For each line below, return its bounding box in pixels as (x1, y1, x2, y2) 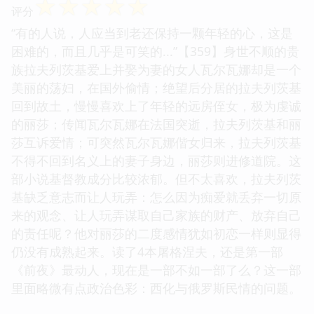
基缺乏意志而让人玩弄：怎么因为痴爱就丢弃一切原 (11, 188, 301, 205)
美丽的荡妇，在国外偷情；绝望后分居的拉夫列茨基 (11, 78, 301, 96)
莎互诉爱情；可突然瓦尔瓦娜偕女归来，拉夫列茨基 (11, 133, 301, 151)
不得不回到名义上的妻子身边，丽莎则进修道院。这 (11, 151, 301, 169)
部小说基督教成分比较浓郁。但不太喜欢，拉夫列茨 (11, 170, 301, 187)
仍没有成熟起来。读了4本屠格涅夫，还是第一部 (11, 243, 283, 260)
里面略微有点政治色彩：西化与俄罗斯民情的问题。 (11, 279, 301, 296)
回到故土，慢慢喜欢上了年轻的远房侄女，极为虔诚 (11, 97, 301, 114)
